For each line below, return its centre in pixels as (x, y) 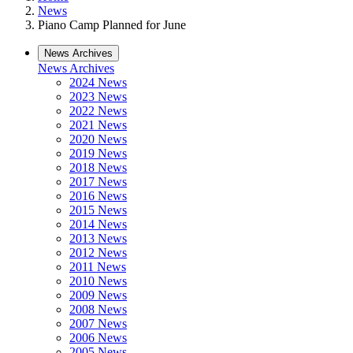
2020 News (98, 139)
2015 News (98, 210)
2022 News (98, 111)
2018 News (98, 167)
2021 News (98, 125)
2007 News (98, 323)
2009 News (98, 295)
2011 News (98, 267)
